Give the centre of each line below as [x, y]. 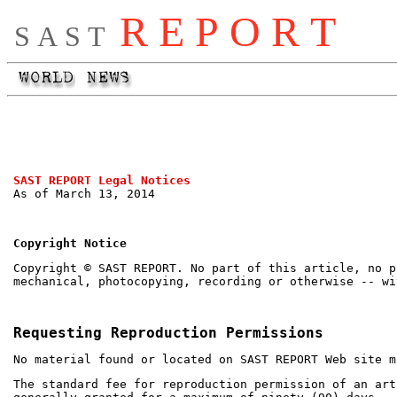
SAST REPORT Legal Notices [102, 180]
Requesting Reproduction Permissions [168, 332]
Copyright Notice [70, 243]
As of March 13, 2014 [84, 193]
